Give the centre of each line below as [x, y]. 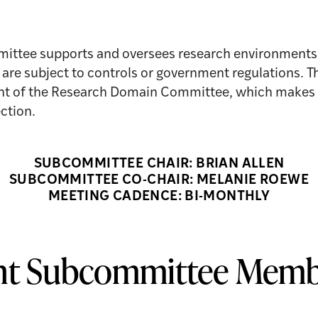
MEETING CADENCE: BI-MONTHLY [159, 197]
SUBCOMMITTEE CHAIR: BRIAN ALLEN [159, 164]
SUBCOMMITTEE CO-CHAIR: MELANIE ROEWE [159, 181]
